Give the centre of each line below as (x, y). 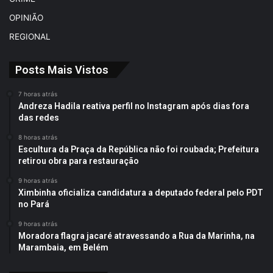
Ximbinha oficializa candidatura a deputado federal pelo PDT (141, 193)
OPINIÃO (26, 18)
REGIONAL (30, 37)
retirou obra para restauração (79, 161)
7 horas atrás (38, 94)
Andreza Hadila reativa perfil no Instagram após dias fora (134, 106)
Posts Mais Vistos (62, 70)
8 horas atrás (38, 137)
